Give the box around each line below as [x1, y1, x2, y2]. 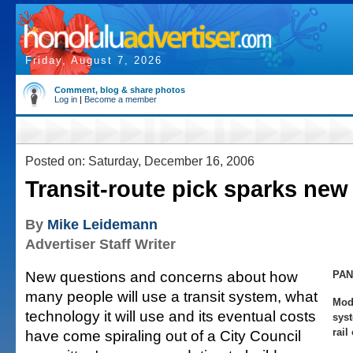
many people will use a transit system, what [25, 288, 318, 305]
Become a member [84, 95, 157, 104]
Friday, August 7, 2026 [25, 54, 162, 66]
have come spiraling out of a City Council [25, 327, 301, 344]
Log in [54, 95, 77, 104]
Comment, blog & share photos [54, 85, 185, 95]
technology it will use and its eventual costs [25, 307, 316, 325]
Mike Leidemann [47, 217, 158, 232]
